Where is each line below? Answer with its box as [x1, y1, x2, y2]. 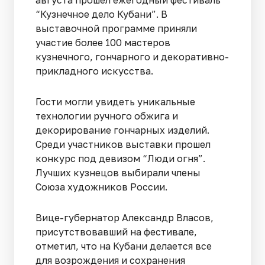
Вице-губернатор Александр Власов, [35, 212, 214, 224]
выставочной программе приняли [35, 22, 197, 35]
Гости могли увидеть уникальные [35, 96, 195, 108]
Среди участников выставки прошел [35, 138, 211, 151]
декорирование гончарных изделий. [35, 124, 209, 137]
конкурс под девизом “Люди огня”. [35, 153, 205, 165]
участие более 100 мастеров [35, 37, 170, 49]
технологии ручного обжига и [35, 110, 178, 122]
